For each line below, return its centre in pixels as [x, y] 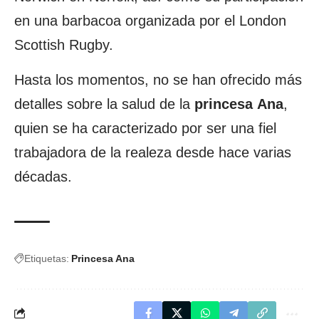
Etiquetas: [47, 258]
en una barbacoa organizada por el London [150, 20]
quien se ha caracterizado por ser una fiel [145, 128]
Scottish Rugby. [64, 45]
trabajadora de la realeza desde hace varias [153, 152]
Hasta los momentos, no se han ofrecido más [158, 79]
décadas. [43, 176]
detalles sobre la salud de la [104, 104]
